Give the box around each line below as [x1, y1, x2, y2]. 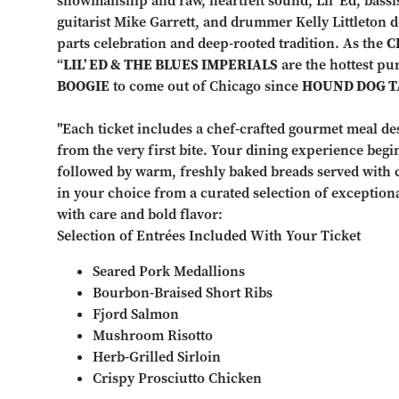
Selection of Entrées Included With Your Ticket [57, 226, 362, 246]
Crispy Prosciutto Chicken [93, 369, 263, 388]
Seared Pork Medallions [93, 262, 246, 281]
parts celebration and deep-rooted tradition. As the [57, 34, 387, 53]
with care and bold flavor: [57, 205, 224, 224]
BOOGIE [57, 77, 110, 96]
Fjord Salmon [93, 305, 180, 324]
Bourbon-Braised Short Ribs [93, 283, 273, 303]
